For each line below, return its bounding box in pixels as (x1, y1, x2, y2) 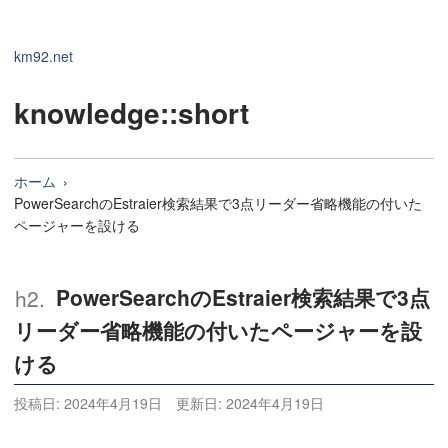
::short (160, 91, 249, 133)
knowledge (14, 91, 160, 133)
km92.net (14, 46, 73, 67)
